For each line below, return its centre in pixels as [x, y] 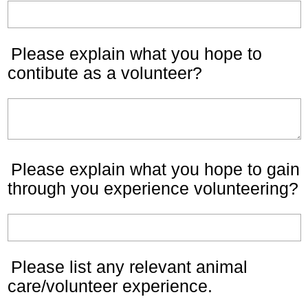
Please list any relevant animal [129, 267]
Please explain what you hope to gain [155, 169]
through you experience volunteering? [153, 188]
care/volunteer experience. [110, 286]
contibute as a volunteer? [105, 73]
